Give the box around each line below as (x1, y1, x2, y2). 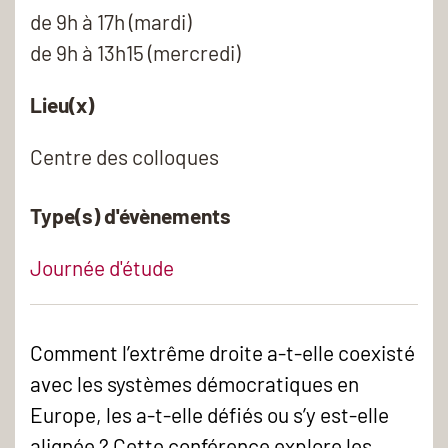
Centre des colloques (30, 143, 219, 169)
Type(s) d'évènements (30, 203, 231, 229)
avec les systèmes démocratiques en (30, 370, 359, 396)
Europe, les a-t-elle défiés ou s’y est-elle (30, 401, 389, 427)
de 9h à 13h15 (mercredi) (30, 39, 240, 65)
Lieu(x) (30, 91, 94, 117)
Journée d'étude (30, 255, 174, 281)
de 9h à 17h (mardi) (30, 8, 191, 34)
